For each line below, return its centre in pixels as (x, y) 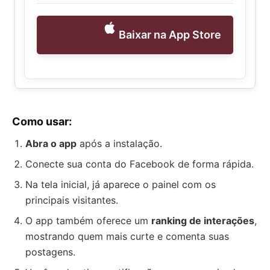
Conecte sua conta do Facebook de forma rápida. (140, 164)
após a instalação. (119, 143)
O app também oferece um (88, 220)
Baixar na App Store (170, 35)
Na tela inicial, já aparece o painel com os (121, 184)
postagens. (50, 252)
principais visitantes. (72, 200)
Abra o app (51, 143)
